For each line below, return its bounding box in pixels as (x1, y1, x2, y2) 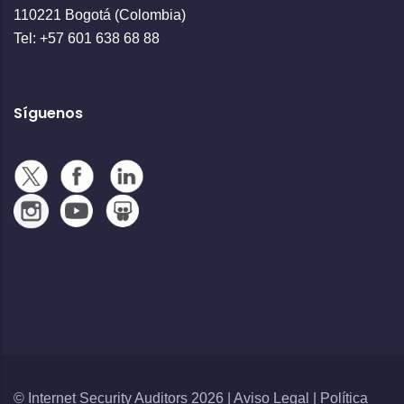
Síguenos (14, 103, 83, 124)
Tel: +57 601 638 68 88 (14, 31, 160, 47)
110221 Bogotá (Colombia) (14, 7, 186, 23)
